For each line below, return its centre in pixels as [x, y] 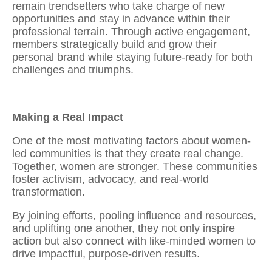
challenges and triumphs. [73, 70]
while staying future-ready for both [169, 57]
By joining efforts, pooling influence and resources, [134, 215]
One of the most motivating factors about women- [131, 141]
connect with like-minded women [165, 241]
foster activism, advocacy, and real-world [110, 179]
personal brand [49, 57]
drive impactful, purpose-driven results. [107, 253]
